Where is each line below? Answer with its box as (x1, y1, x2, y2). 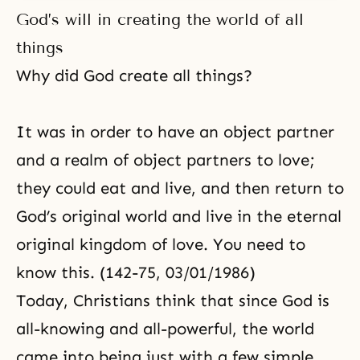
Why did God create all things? (16, 66, 252, 85)
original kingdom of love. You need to (16, 235, 305, 254)
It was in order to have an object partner (16, 122, 334, 141)
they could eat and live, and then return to (16, 178, 344, 198)
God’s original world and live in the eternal (16, 207, 342, 226)
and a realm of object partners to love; (16, 150, 315, 170)
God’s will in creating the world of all (16, 10, 304, 29)
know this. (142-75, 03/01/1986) (16, 263, 256, 282)
